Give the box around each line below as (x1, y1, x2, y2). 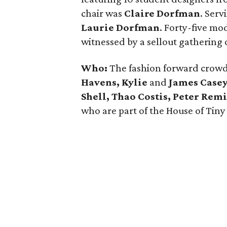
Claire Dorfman (124, 7, 201, 19)
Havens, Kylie (81, 76, 148, 88)
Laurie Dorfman (81, 21, 160, 33)
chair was (81, 7, 125, 19)
